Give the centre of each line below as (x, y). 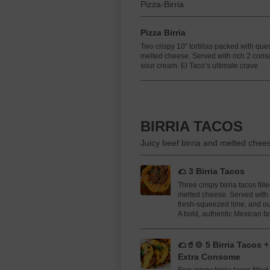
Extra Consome (209, 257)
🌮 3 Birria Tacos (211, 171)
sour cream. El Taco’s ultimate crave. (200, 66)
